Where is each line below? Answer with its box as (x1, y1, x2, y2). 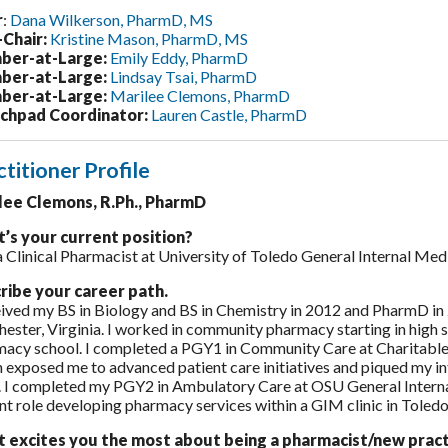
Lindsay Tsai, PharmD (110, 66, 257, 86)
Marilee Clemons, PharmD (110, 85, 290, 105)
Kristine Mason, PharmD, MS (50, 28, 248, 48)
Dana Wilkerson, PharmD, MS (10, 9, 213, 29)
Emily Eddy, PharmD (110, 47, 248, 67)
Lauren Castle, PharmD (151, 104, 307, 124)
